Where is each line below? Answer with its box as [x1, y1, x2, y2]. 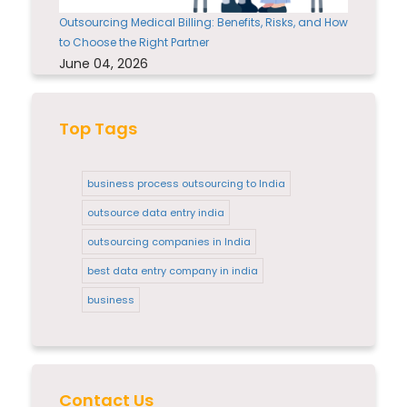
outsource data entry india [87, 204, 224, 220]
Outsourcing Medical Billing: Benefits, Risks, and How [59, 14, 348, 30]
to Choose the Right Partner [59, 34, 209, 50]
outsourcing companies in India [87, 233, 251, 249]
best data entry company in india [87, 263, 258, 278]
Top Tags [59, 116, 137, 140]
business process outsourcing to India [87, 175, 285, 191]
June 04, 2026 [59, 54, 148, 73]
